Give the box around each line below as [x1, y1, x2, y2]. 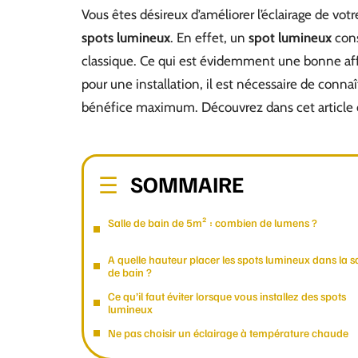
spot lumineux [249, 30, 332, 46]
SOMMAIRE [130, 169, 244, 197]
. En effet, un [170, 30, 249, 46]
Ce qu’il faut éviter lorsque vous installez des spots [108, 289, 346, 303]
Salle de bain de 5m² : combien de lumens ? [108, 216, 317, 229]
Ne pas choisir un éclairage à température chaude [108, 326, 348, 340]
